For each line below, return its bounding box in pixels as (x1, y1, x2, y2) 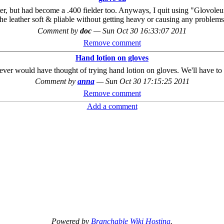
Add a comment (86, 102, 137, 111)
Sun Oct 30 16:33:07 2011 (102, 26, 186, 35)
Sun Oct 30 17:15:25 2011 (105, 77, 189, 86)
